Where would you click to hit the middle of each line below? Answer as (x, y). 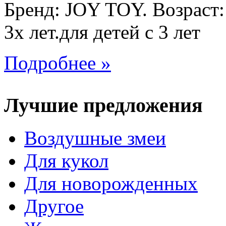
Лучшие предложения (103, 105)
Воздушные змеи (95, 138)
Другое (54, 206)
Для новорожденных (111, 184)
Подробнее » (58, 63)
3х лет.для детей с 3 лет (102, 32)
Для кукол (66, 161)
